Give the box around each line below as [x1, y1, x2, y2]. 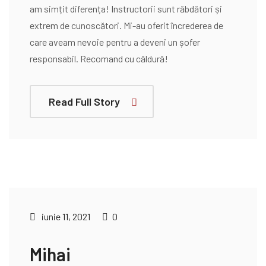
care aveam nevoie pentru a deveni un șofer [30, 36, 200, 47]
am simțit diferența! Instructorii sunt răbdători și [30, 3, 222, 14]
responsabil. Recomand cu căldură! [30, 53, 168, 64]
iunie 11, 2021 [40, 211, 90, 222]
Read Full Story [49, 95, 120, 108]
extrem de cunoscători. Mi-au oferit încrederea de [30, 20, 223, 31]
